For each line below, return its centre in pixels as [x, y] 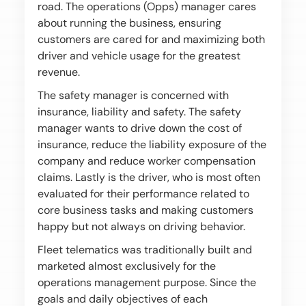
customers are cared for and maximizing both [151, 39]
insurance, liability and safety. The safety [139, 112]
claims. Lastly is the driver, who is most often [149, 177]
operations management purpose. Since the [147, 282]
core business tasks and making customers [145, 210]
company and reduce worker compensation [146, 161]
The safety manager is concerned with [133, 95]
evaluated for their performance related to [143, 194]
